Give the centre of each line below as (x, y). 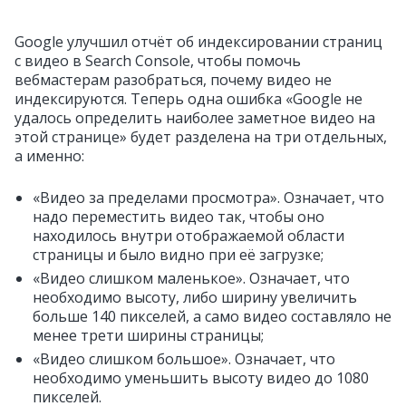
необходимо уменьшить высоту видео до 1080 (201, 378)
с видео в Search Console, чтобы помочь (158, 61)
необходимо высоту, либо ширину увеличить (195, 297)
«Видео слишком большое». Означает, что (184, 359)
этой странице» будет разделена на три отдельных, (201, 137)
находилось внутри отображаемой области (188, 236)
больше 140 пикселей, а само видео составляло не (212, 316)
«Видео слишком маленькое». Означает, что (191, 278)
